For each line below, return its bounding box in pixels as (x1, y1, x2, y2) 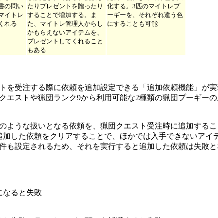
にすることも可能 (107, 19, 158, 27)
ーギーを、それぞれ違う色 (107, 11, 183, 18)
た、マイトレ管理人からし (27, 19, 103, 27)
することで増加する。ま (27, 11, 97, 18)
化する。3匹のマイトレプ (107, 2, 180, 10)
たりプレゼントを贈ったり (27, 2, 103, 10)
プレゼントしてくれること (27, 37, 103, 45)
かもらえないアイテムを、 (27, 28, 103, 36)
